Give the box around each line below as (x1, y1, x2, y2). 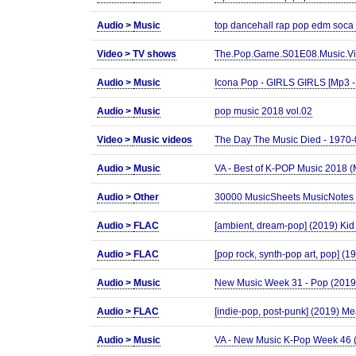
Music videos (133, 134, 192, 145)
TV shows (133, 48, 176, 60)
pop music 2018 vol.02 (215, 106, 312, 117)
